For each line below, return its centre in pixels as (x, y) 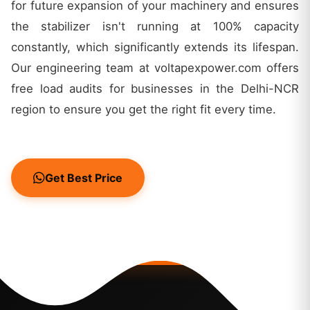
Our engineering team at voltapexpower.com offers (155, 67)
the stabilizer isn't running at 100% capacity (155, 26)
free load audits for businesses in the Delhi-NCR (155, 88)
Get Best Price (84, 177)
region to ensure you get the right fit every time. (144, 109)
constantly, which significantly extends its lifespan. (155, 47)
